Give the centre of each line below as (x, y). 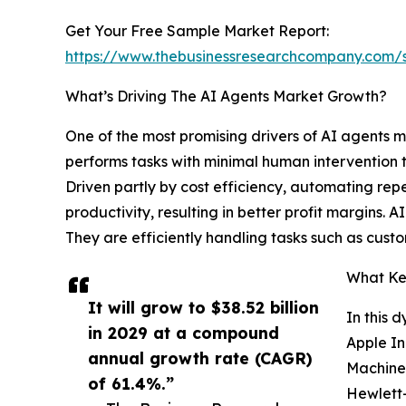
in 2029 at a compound (184, 333)
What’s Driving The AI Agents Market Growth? (226, 97)
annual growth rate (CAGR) (200, 358)
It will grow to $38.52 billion (203, 308)
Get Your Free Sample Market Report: (197, 31)
